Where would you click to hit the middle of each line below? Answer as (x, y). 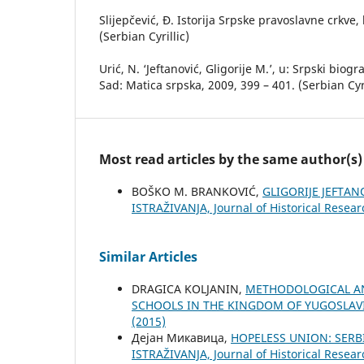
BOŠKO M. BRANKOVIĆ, (197, 192)
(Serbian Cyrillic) (144, 37)
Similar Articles (148, 257)
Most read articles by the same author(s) (231, 160)
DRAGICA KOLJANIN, (188, 289)
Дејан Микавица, (181, 338)
